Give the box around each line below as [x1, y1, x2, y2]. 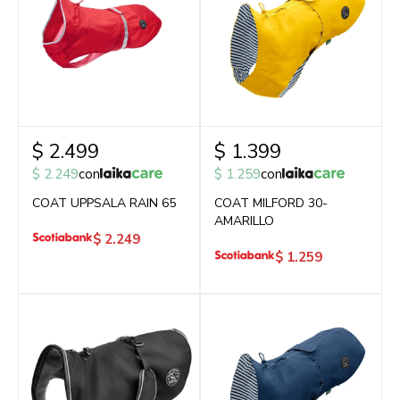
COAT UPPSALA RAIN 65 [32, 195, 176, 212]
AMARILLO [214, 212, 274, 229]
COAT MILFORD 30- [214, 195, 328, 212]
